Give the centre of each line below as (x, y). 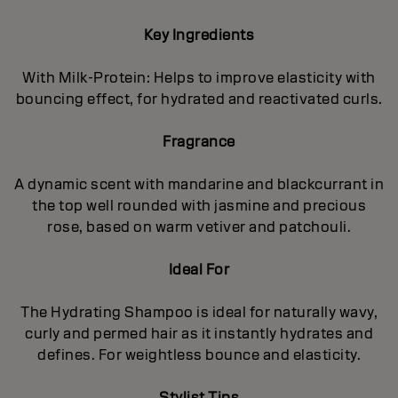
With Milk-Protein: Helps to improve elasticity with (199, 78)
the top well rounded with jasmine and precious (199, 206)
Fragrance (199, 142)
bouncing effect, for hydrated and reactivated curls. (199, 99)
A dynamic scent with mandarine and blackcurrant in (199, 185)
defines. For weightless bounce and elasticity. (199, 355)
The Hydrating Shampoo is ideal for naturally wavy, (199, 313)
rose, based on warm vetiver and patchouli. (199, 227)
